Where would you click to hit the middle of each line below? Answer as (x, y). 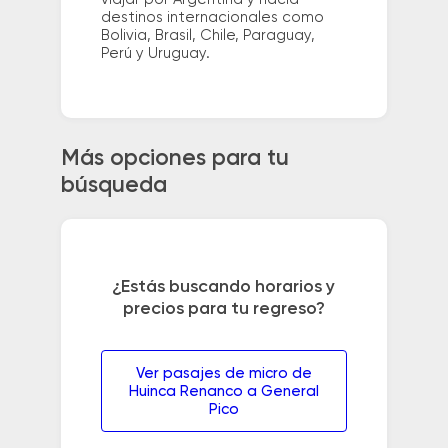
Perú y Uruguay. (155, 53)
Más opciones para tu (174, 159)
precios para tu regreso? (223, 309)
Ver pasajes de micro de (223, 374)
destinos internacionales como (212, 17)
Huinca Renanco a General (223, 392)
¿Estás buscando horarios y (224, 287)
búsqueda (113, 186)
